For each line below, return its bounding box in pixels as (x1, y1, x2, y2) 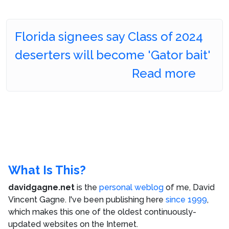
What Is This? (8, 163, 86, 177)
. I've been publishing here (65, 195, 166, 205)
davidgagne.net (8, 182, 75, 193)
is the (75, 182, 99, 193)
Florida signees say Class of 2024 (15, 29, 203, 44)
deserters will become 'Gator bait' (15, 48, 211, 63)
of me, (164, 182, 193, 193)
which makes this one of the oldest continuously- (8, 207, 196, 217)
